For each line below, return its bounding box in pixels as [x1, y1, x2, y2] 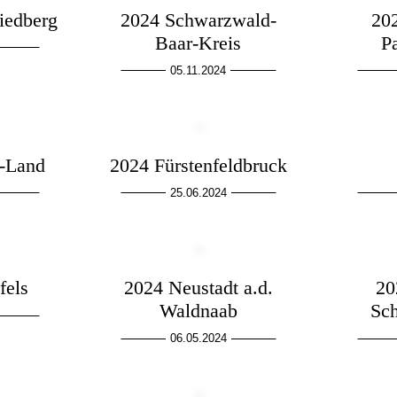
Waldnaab [159, 300, 237, 323]
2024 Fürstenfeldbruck [109, 153, 287, 176]
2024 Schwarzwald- [120, 8, 276, 31]
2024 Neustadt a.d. [123, 276, 273, 300]
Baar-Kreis [155, 31, 242, 54]
